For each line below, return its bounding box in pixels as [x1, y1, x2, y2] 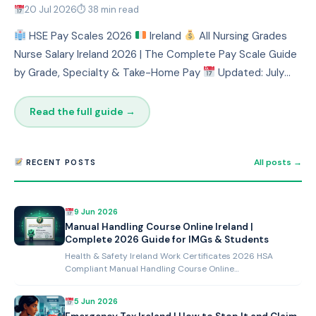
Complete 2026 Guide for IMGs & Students [65, 233, 269, 245]
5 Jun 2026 [73, 296, 118, 306]
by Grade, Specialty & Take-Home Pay [14, 65, 203, 80]
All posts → [254, 156, 302, 168]
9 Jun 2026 [73, 206, 118, 217]
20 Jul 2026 [24, 3, 77, 16]
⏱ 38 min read [76, 3, 139, 16]
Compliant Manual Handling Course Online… [65, 262, 239, 274]
